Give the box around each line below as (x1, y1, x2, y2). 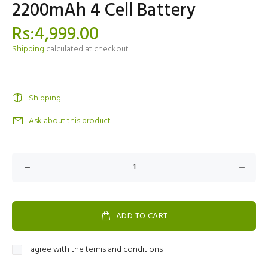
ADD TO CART (115, 209, 168, 223)
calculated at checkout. (44, 42, 130, 56)
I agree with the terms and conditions (27, 243, 163, 257)
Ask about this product (29, 114, 111, 128)
